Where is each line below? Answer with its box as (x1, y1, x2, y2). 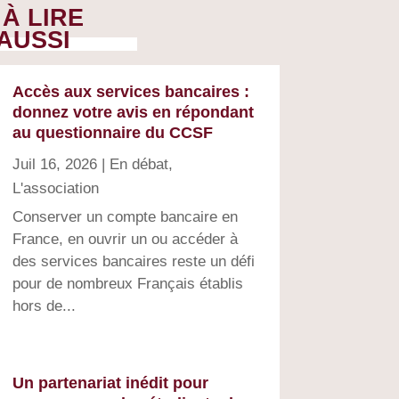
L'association (12, 179, 99, 197)
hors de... (12, 297, 76, 314)
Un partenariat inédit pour (12, 373, 208, 392)
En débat (109, 155, 168, 173)
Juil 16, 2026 (12, 155, 97, 173)
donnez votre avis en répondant (12, 102, 254, 121)
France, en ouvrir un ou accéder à (12, 230, 238, 248)
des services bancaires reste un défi (12, 252, 255, 270)
